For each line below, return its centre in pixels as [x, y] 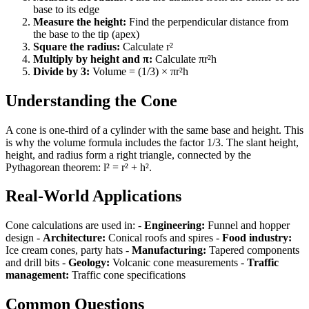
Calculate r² [147, 46]
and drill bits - [37, 263]
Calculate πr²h [185, 59]
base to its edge [66, 9]
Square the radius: [77, 46]
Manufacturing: [169, 250]
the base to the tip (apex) [86, 34]
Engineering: [175, 226]
